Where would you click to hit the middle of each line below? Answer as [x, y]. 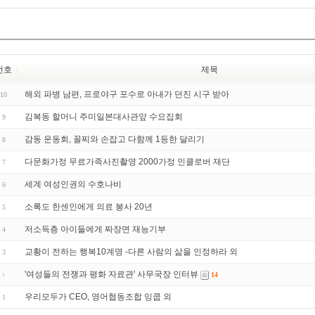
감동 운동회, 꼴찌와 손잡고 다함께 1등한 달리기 [115, 139]
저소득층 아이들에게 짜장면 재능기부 [95, 229]
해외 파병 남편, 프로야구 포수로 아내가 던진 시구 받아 [127, 94]
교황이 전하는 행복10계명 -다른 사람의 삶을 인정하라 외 [131, 252]
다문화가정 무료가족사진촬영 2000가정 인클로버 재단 [127, 162]
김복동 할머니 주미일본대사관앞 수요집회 [104, 117]
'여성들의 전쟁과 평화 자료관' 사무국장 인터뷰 [111, 275]
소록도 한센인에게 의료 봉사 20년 [89, 207]
